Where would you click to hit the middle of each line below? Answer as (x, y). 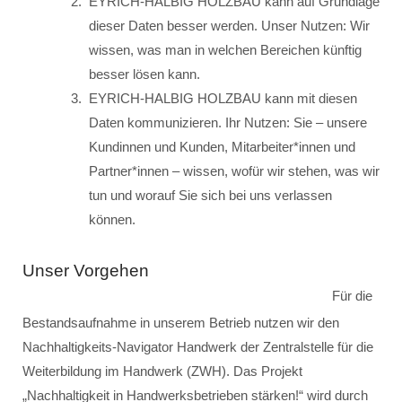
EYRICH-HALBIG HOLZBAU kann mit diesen (223, 98)
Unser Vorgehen (86, 271)
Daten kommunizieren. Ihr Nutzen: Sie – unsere (228, 122)
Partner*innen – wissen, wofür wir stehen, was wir (234, 171)
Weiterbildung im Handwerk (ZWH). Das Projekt (162, 371)
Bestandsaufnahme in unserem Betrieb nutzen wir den (181, 323)
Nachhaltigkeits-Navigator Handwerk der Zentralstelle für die (198, 347)
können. (112, 219)
